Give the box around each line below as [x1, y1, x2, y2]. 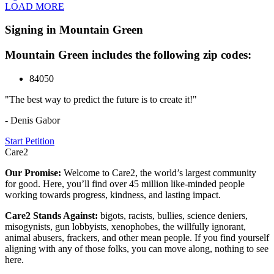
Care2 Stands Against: [5, 210, 100, 221]
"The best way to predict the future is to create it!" [5, 94, 197, 105]
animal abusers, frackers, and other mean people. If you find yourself [5, 232, 269, 243]
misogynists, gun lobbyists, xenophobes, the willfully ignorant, [5, 221, 246, 232]
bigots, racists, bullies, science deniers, [100, 210, 248, 221]
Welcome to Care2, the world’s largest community [64, 167, 256, 178]
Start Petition [5, 135, 54, 146]
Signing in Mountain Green [5, 23, 143, 37]
